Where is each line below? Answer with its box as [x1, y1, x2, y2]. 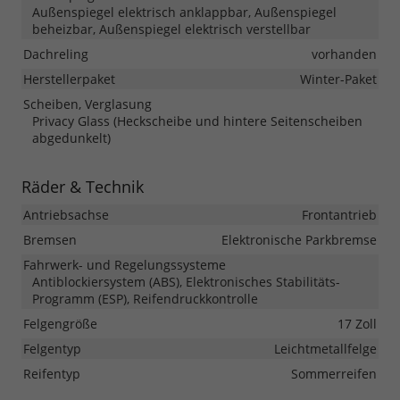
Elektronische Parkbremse [221, 231, 377, 249]
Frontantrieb [302, 206, 377, 224]
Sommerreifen [291, 365, 377, 383]
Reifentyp [23, 365, 80, 383]
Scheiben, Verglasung [23, 96, 152, 113]
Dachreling [23, 46, 88, 63]
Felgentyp [23, 340, 81, 358]
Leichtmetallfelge [274, 340, 377, 358]
